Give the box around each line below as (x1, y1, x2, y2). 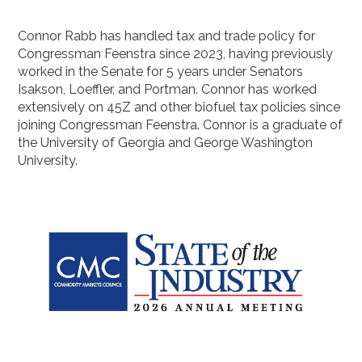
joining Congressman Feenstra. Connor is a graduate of (18, 117, 343, 133)
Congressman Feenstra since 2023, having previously (18, 46, 334, 62)
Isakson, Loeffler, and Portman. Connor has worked (18, 82, 318, 98)
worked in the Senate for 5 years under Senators (18, 64, 304, 80)
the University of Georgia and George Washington (18, 135, 314, 151)
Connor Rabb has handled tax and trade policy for (18, 28, 316, 44)
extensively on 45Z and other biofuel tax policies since (18, 99, 341, 116)
